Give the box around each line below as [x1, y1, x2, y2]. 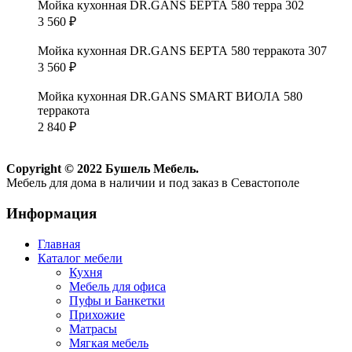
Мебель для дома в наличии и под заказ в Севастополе [6, 176, 299, 190]
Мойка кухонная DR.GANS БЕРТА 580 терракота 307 [38, 44, 327, 58]
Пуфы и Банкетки [69, 293, 165, 307]
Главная [38, 236, 80, 251]
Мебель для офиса [69, 279, 166, 293]
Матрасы [69, 321, 117, 335]
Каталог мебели [38, 251, 123, 265]
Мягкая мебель [69, 335, 148, 350]
